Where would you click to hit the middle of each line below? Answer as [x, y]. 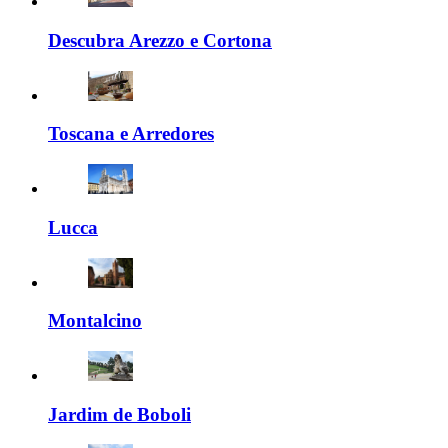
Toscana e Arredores [131, 134]
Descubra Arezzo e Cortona [160, 40]
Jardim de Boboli [119, 414]
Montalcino [95, 321]
